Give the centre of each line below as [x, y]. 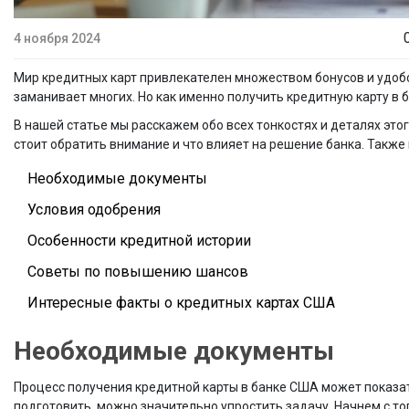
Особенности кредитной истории [139, 241]
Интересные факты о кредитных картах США [181, 303]
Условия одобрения [94, 210]
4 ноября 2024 [57, 38]
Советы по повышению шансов [138, 272]
